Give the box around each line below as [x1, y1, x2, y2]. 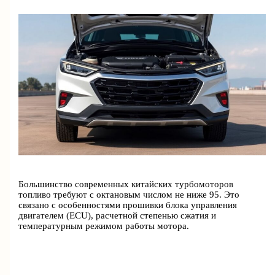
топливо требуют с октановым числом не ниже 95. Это [18, 190, 240, 200]
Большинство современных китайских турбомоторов [18, 179, 234, 190]
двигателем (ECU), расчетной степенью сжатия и [18, 211, 217, 221]
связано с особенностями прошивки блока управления [18, 200, 238, 211]
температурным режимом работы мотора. [18, 221, 190, 231]
